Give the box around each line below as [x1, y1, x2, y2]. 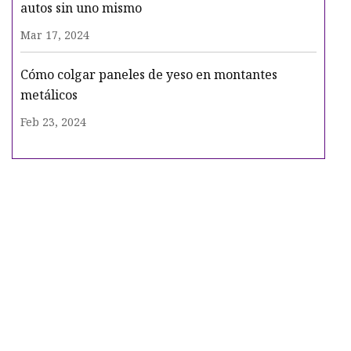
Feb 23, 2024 [20, 114, 86, 130]
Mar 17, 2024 [20, 27, 89, 43]
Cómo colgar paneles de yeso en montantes [20, 66, 277, 84]
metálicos [20, 86, 78, 104]
